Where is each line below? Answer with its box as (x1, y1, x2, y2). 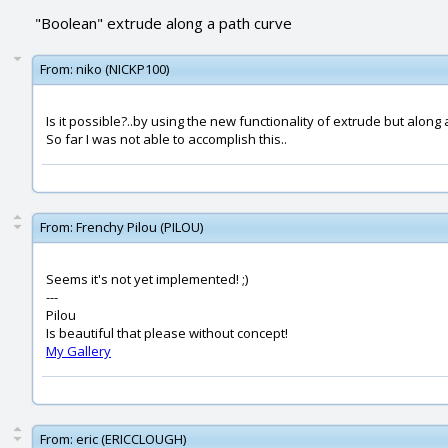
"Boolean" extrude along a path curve (35, 13, 292, 33)
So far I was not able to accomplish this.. (46, 130, 287, 148)
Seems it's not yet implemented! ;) (46, 270, 248, 288)
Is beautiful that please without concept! (46, 324, 288, 342)
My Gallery (46, 342, 111, 360)
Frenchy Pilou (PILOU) (76, 218, 203, 236)
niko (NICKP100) (76, 60, 169, 78)
